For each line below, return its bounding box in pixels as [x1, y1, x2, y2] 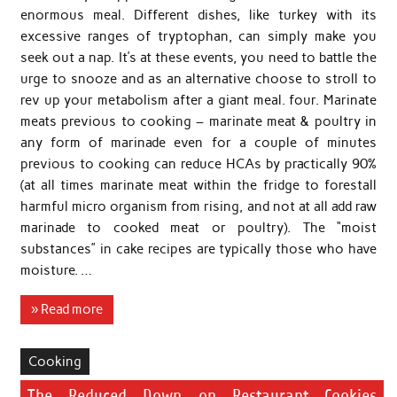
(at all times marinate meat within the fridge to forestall [19, 176, 378, 193]
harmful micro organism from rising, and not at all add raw [19, 198, 378, 214]
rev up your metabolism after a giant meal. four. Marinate [19, 91, 378, 108]
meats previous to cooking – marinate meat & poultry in [19, 113, 378, 129]
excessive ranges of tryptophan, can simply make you [19, 27, 378, 44]
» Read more [30, 301, 103, 318]
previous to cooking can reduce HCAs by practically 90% [19, 155, 378, 172]
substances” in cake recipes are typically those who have [19, 240, 378, 257]
